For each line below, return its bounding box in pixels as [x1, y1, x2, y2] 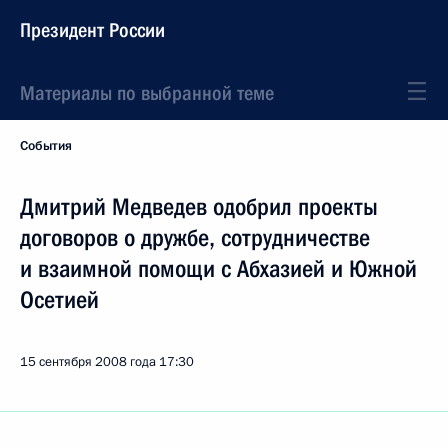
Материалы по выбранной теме [20, 81, 274, 105]
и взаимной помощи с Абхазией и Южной [20, 255, 417, 283]
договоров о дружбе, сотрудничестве [20, 224, 370, 252]
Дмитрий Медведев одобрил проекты [20, 193, 378, 221]
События [20, 137, 72, 155]
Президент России [20, 18, 165, 42]
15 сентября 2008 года [20, 353, 156, 371]
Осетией [20, 286, 99, 314]
